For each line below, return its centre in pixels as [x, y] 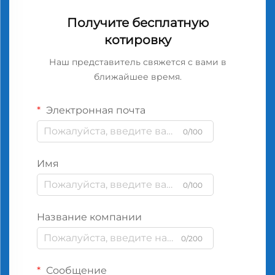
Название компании [89, 217]
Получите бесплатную [137, 22]
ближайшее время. [137, 76]
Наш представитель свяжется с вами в [137, 62]
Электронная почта [95, 110]
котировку [137, 40]
